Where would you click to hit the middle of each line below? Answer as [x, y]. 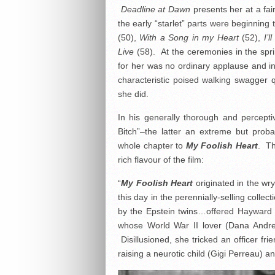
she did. [133, 94]
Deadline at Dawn [156, 9]
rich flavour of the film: [161, 160]
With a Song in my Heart [191, 37]
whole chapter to [152, 145]
